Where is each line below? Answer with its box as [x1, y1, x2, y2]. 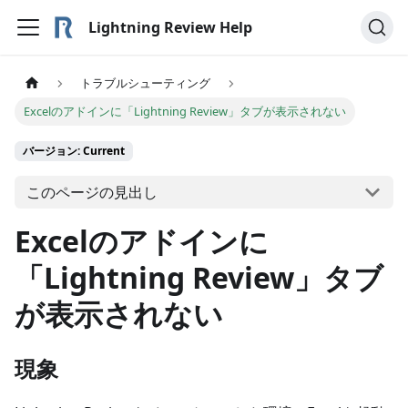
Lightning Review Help [87, 17, 252, 37]
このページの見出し [25, 181, 158, 202]
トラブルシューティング [80, 75, 211, 92]
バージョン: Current [23, 143, 125, 159]
